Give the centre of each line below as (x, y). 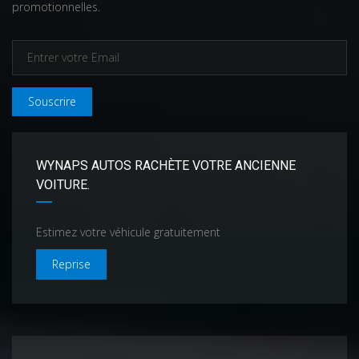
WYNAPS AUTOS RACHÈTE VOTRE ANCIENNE (166, 165)
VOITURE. (63, 185)
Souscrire (52, 101)
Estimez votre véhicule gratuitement (128, 232)
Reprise (71, 264)
